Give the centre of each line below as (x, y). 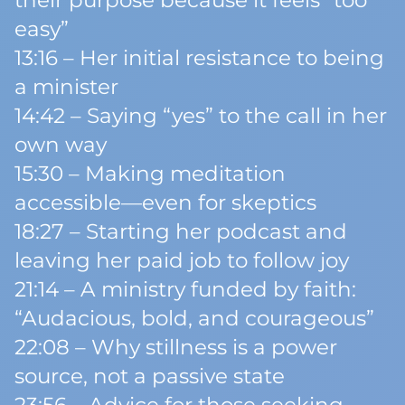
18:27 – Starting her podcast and (181, 231)
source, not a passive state (150, 376)
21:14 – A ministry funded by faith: (185, 289)
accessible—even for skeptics (165, 202)
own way (61, 145)
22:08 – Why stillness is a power (176, 347)
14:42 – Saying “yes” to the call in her (201, 116)
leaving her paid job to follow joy (182, 260)
